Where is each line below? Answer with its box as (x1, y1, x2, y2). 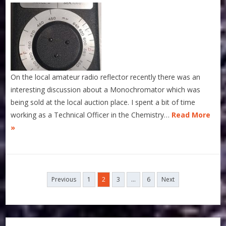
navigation (5, 183, 44, 193)
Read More (172, 110, 211, 120)
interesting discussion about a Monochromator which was (11, 85, 201, 95)
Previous (51, 175, 76, 184)
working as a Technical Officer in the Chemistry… (11, 110, 172, 120)
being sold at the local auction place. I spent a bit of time (11, 97, 196, 107)
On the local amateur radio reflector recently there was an (11, 72, 201, 82)
